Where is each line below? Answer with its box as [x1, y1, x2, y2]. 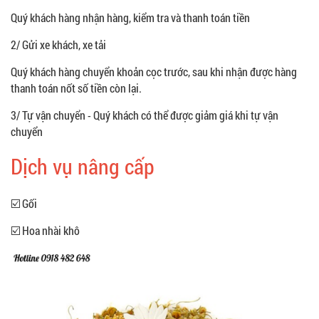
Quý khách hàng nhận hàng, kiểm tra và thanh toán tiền [11, 9, 250, 25]
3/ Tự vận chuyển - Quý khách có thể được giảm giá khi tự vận [11, 107, 278, 122]
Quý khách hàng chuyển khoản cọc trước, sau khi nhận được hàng [11, 63, 297, 79]
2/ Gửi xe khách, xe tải [11, 36, 106, 52]
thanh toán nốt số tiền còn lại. [11, 80, 142, 95]
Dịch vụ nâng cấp [11, 152, 155, 180]
